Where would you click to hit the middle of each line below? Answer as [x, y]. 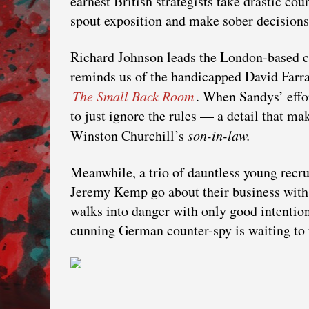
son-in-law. [219, 135]
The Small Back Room [133, 96]
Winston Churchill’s [129, 135]
